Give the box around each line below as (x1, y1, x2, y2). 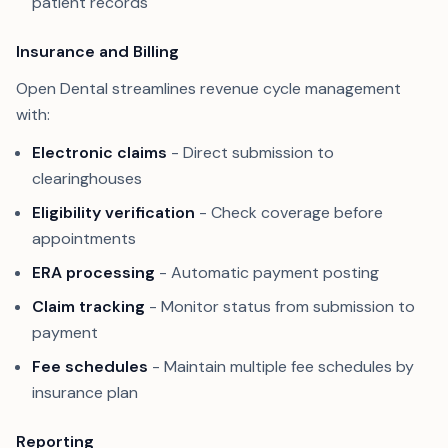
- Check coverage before (195, 202, 383, 223)
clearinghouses (32, 168, 142, 189)
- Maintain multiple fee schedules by (148, 356, 414, 377)
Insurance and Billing (16, 41, 179, 62)
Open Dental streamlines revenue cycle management (16, 78, 401, 99)
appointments (32, 228, 136, 249)
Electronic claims (32, 142, 167, 163)
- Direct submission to (167, 142, 334, 163)
